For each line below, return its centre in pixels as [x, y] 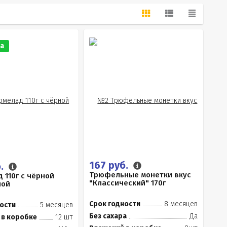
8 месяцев [181, 204]
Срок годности [115, 204]
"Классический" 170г [127, 183]
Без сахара [108, 216]
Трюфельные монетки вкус [140, 175]
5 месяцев [56, 205]
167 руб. [110, 165]
